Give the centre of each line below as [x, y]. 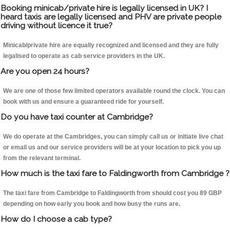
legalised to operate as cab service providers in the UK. [84, 56]
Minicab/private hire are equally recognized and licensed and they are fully [111, 45]
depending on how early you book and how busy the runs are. [92, 204]
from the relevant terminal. [42, 158]
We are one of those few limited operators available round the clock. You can [114, 91]
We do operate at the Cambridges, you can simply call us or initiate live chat [113, 137]
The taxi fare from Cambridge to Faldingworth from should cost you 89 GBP [112, 193]
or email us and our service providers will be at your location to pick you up [112, 148]
